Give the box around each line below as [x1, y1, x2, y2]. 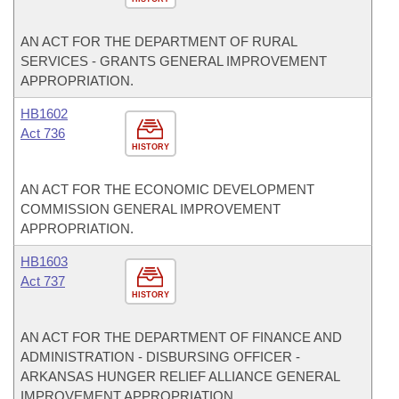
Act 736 [20, 126, 65, 141]
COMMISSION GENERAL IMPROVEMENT [20, 201, 281, 216]
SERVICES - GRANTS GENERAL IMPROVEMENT [20, 53, 327, 69]
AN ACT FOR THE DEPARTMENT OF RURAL [20, 34, 297, 49]
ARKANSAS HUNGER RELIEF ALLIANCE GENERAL [20, 369, 339, 384]
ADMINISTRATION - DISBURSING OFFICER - [20, 349, 300, 364]
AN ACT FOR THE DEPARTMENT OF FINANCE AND [20, 330, 342, 345]
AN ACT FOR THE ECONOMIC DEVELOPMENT [20, 182, 314, 197]
